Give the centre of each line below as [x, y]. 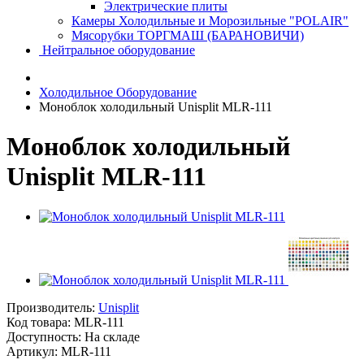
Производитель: [52, 307]
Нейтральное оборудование [117, 50]
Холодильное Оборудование [118, 92]
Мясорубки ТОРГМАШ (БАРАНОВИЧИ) [188, 35]
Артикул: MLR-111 [59, 351]
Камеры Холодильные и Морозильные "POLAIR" [210, 21]
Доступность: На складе [73, 336]
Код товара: [40, 322]
